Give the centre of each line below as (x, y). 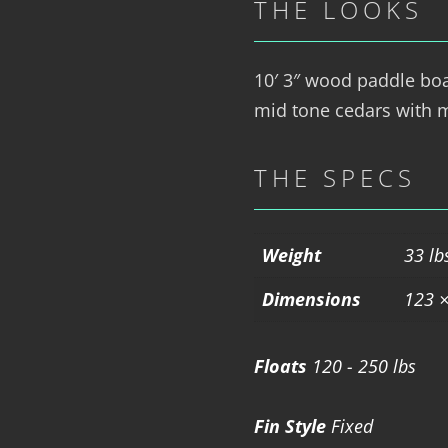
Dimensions (311, 298)
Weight (291, 254)
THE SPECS (334, 177)
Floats (280, 366)
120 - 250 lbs (361, 366)
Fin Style (292, 426)
